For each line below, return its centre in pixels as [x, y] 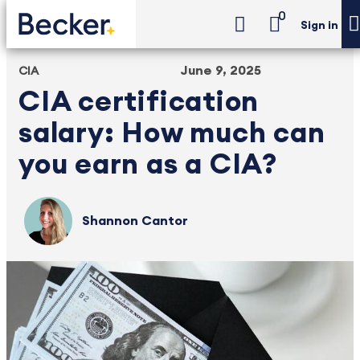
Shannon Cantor [135, 221]
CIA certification [139, 102]
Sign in [319, 26]
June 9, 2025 [221, 71]
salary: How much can [172, 134]
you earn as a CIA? [148, 165]
